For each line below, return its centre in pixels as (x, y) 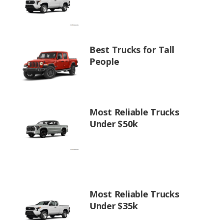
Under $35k (114, 206)
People (104, 61)
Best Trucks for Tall (132, 50)
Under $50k (114, 124)
